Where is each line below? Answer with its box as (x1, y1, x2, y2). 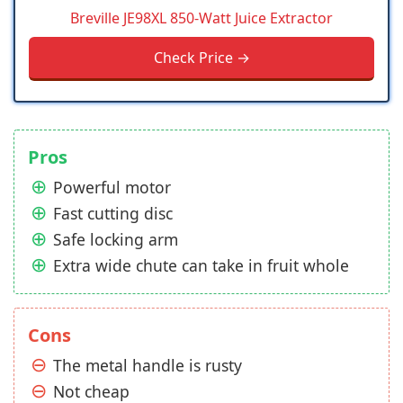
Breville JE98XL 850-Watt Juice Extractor (70, 8, 333, 29)
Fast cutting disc (53, 202, 173, 225)
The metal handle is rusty (53, 354, 242, 377)
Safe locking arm (53, 228, 178, 251)
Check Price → (153, 48, 250, 68)
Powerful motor (53, 176, 171, 199)
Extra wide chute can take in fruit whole (53, 255, 349, 277)
